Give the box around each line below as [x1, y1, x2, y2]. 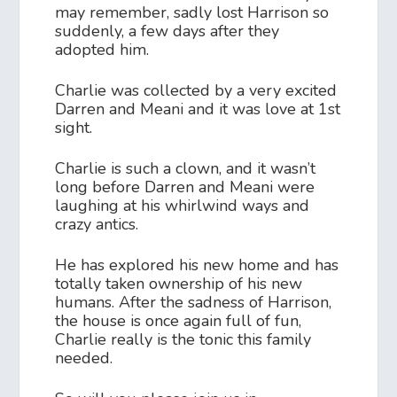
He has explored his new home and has [55, 253, 339, 276]
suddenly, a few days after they [55, 19, 280, 42]
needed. [55, 346, 113, 369]
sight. [55, 116, 93, 138]
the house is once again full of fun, [55, 309, 302, 331]
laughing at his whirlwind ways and [55, 194, 310, 216]
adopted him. [55, 38, 150, 60]
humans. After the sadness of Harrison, [55, 291, 332, 313]
